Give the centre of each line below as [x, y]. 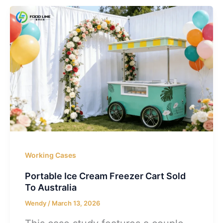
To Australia [51, 188]
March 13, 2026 [76, 203]
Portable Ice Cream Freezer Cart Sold [105, 176]
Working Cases [50, 155]
